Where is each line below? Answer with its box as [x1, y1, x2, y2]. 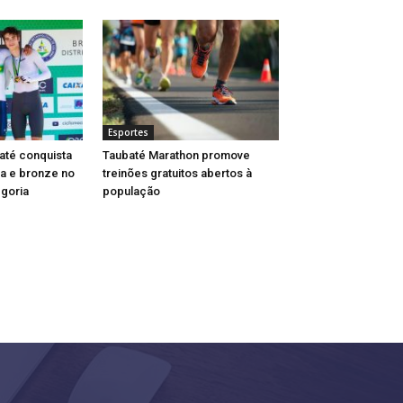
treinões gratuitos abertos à [103, 166, 252, 181]
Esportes [108, 126, 148, 139]
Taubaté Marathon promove [103, 148, 250, 163]
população [103, 184, 160, 199]
